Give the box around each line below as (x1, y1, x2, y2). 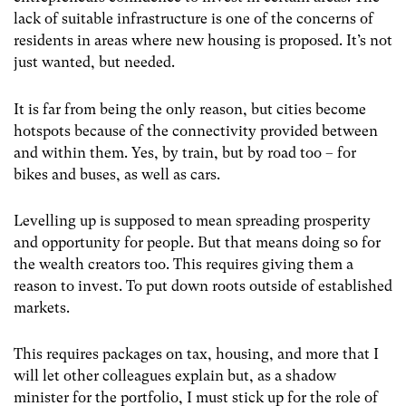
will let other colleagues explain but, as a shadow (14, 366, 336, 384)
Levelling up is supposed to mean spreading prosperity (14, 211, 371, 229)
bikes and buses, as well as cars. (14, 165, 220, 183)
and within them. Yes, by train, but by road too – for (14, 143, 356, 161)
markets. (14, 298, 70, 316)
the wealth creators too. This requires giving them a (14, 255, 353, 273)
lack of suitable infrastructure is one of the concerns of (14, 10, 373, 28)
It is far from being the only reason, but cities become (14, 100, 366, 118)
